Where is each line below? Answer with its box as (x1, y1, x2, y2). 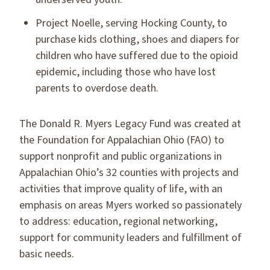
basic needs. (19, 246, 74, 262)
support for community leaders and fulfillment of (19, 230, 242, 245)
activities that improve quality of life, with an (19, 181, 222, 196)
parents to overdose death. (36, 81, 159, 96)
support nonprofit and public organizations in (19, 149, 222, 164)
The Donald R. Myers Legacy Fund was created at (19, 116, 241, 131)
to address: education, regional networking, (19, 214, 218, 229)
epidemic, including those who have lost (36, 64, 216, 80)
